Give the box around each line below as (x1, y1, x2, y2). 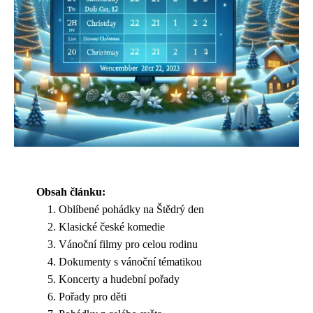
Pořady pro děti (59, 291, 126, 303)
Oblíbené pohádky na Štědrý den (59, 203, 204, 215)
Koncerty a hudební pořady (59, 273, 180, 285)
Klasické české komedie (59, 221, 165, 233)
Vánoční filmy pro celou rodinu (59, 238, 198, 250)
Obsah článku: (36, 186, 105, 198)
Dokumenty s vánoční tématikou (59, 256, 202, 268)
